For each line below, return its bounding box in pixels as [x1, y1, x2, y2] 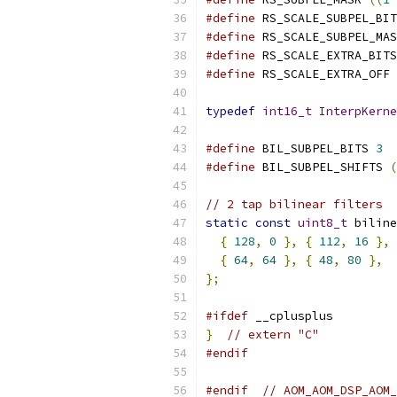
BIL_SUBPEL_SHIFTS [255, 160, 390, 175]
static [206, 215, 248, 230]
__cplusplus [248, 308, 333, 323]
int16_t [262, 104, 312, 119]
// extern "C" [227, 327, 319, 342]
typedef [206, 104, 255, 119]
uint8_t [298, 215, 347, 230]
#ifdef [206, 308, 248, 323]
